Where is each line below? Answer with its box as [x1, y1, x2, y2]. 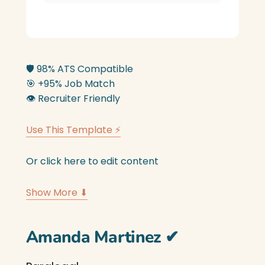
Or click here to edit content [26, 154, 159, 168]
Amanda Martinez [26, 226, 165, 248]
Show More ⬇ [26, 186, 88, 199]
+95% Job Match [35, 77, 115, 91]
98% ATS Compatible [34, 62, 133, 76]
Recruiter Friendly [35, 92, 120, 105]
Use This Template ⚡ [26, 123, 121, 137]
